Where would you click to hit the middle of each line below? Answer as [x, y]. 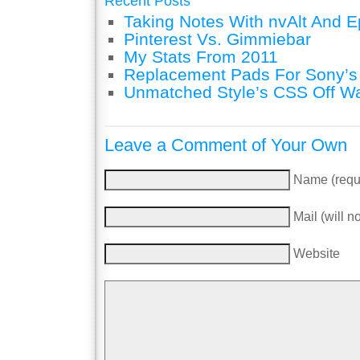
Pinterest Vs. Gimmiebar [217, 39]
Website [317, 253]
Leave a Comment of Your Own [226, 145]
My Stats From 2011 [201, 57]
